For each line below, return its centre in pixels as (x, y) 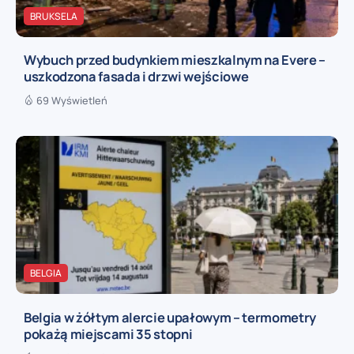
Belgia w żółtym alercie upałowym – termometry (170, 317)
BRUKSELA (54, 17)
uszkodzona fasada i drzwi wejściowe (136, 77)
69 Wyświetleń (72, 101)
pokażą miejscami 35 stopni (108, 333)
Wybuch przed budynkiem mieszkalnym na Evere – (175, 60)
